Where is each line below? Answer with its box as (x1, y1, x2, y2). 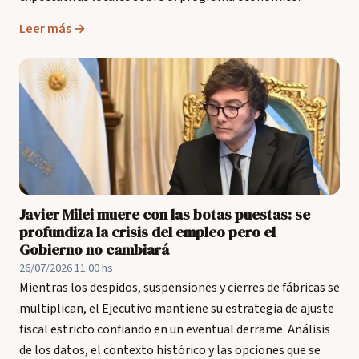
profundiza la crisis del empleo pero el (19, 222, 276, 242)
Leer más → (19, 20, 86, 38)
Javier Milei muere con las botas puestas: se (19, 204, 310, 224)
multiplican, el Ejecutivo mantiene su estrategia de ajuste (19, 300, 334, 317)
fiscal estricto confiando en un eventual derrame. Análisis (19, 321, 330, 338)
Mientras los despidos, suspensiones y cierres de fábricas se (19, 279, 340, 296)
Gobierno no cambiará (19, 240, 169, 260)
